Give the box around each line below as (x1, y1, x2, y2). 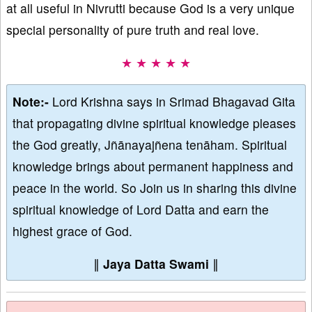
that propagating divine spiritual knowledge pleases (13, 114, 296, 132)
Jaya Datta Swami (103, 254, 209, 272)
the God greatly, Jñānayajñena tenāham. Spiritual (13, 135, 287, 153)
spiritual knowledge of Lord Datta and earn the (13, 200, 269, 218)
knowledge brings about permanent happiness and (13, 157, 293, 175)
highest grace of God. (13, 221, 132, 240)
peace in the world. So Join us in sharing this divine (13, 178, 297, 196)
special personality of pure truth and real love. (6, 20, 259, 38)
